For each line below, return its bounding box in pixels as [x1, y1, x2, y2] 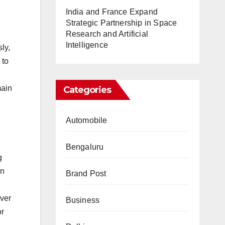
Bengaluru [65, 143, 104, 151]
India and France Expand [65, 8, 158, 16]
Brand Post [65, 169, 106, 178]
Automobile [65, 116, 107, 125]
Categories [63, 84, 111, 95]
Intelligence [65, 41, 108, 49]
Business [65, 196, 100, 204]
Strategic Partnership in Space [65, 19, 177, 27]
